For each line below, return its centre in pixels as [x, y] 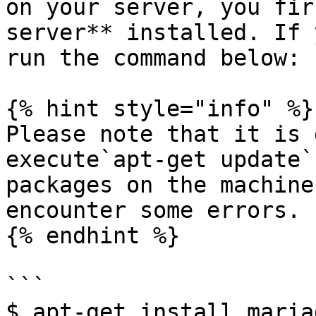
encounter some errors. [153, 210]
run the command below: [153, 58]
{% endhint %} [93, 236]
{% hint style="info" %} [160, 109]
